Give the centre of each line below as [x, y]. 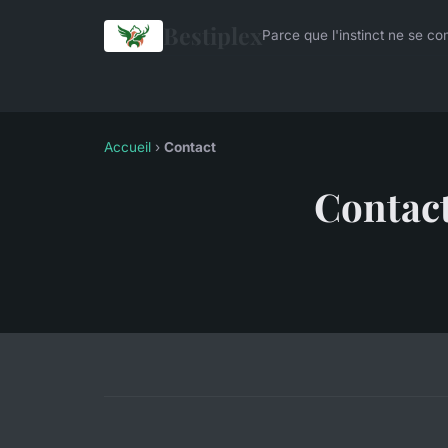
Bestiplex [212, 35]
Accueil [127, 147]
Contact [190, 147]
